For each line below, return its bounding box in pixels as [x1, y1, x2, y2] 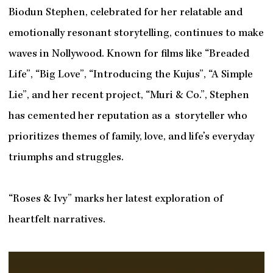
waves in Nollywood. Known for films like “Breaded [8, 49, 249, 61]
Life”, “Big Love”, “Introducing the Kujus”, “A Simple [8, 69, 253, 82]
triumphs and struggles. [8, 152, 124, 165]
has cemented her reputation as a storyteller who [8, 111, 247, 123]
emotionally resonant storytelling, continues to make [8, 28, 264, 40]
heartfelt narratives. [8, 214, 105, 227]
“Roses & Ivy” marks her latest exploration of [8, 194, 223, 206]
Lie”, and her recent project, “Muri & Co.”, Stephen [8, 90, 249, 102]
